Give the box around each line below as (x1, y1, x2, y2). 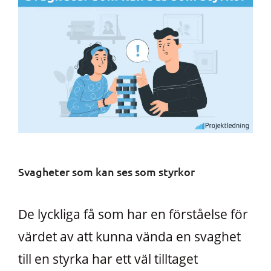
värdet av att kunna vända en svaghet (18, 227, 241, 245)
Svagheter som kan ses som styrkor (18, 164, 195, 178)
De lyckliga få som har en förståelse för (18, 205, 248, 223)
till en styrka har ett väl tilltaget (18, 250, 198, 267)
